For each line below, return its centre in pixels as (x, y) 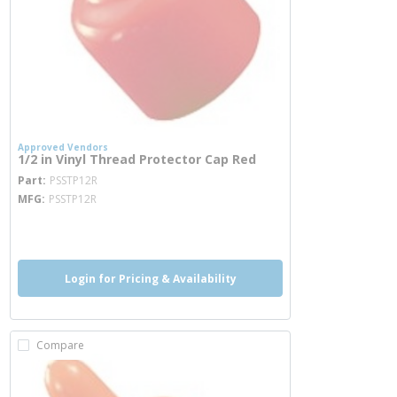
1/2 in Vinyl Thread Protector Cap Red (137, 159)
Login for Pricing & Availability (150, 278)
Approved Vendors (63, 147)
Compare (60, 345)
